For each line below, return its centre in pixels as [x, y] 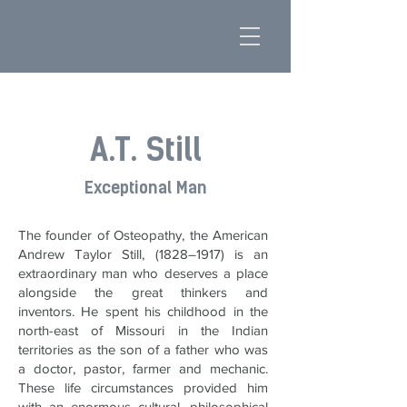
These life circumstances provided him [143, 387]
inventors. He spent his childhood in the [143, 311]
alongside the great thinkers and [143, 292]
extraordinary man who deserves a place [143, 273]
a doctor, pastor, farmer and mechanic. [143, 368]
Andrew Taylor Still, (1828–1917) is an [143, 254]
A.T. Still [145, 150]
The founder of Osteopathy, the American [143, 235]
